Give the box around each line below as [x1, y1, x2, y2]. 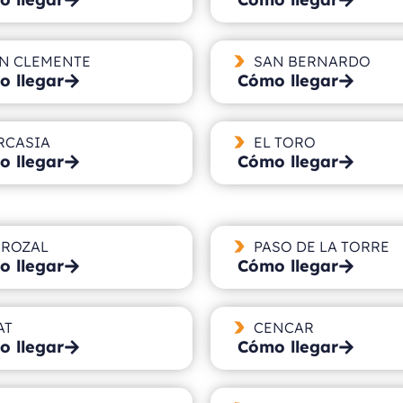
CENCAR [253, 318, 314, 336]
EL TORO [253, 132, 316, 151]
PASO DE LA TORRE [253, 237, 390, 255]
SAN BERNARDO [253, 51, 371, 70]
